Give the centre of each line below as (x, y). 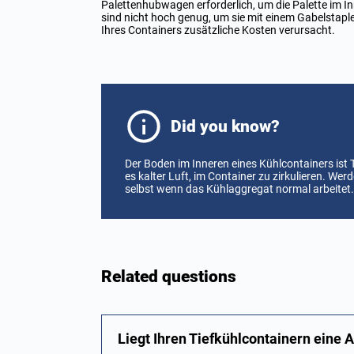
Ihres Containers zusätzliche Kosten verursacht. (218, 30)
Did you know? (225, 126)
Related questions (169, 277)
